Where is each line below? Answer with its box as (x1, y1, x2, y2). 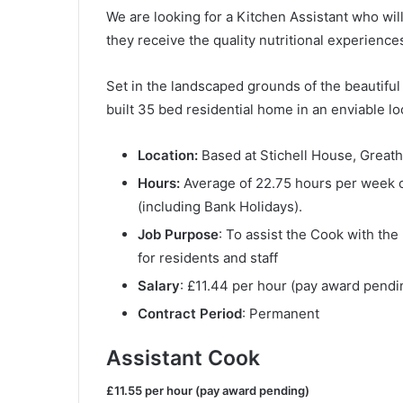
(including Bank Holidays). (138, 197, 302, 215)
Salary (138, 276, 180, 294)
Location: (138, 146, 198, 164)
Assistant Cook (106, 345, 260, 371)
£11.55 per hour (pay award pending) (106, 383, 309, 399)
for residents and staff (138, 248, 278, 266)
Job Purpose (138, 225, 219, 243)
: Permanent (242, 304, 319, 322)
